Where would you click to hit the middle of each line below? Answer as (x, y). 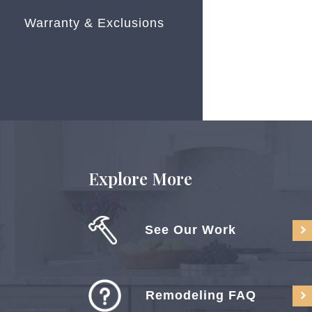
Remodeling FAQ (201, 295)
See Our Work (190, 230)
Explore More (140, 178)
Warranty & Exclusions (94, 23)
